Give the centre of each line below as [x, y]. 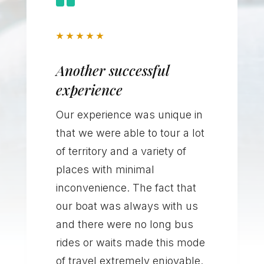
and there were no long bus [124, 225]
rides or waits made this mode [130, 243]
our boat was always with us [127, 206]
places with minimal [105, 170]
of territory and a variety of [121, 151]
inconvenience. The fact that [126, 188]
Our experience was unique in [129, 115]
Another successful [112, 70]
